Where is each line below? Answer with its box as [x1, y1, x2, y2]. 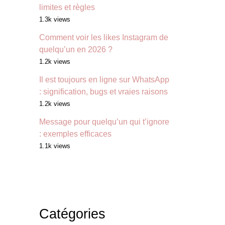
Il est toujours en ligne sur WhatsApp [39, 75, 169, 84]
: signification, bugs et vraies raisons [39, 87, 168, 96]
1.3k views [39, 16, 70, 24]
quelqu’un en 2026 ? [39, 45, 113, 54]
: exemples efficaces [39, 130, 111, 139]
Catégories [39, 206, 105, 222]
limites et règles [39, 3, 95, 12]
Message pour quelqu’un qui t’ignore [39, 118, 169, 127]
